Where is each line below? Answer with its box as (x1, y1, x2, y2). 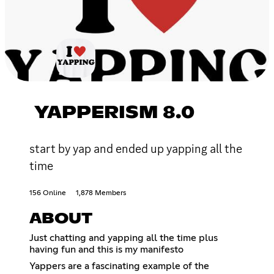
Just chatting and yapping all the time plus (29, 232, 218, 243)
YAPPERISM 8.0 (34, 104, 194, 122)
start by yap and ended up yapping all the (29, 140, 242, 157)
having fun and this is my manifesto (29, 244, 183, 254)
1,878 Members (76, 189, 126, 197)
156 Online (29, 189, 66, 197)
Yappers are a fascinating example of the (29, 261, 209, 271)
